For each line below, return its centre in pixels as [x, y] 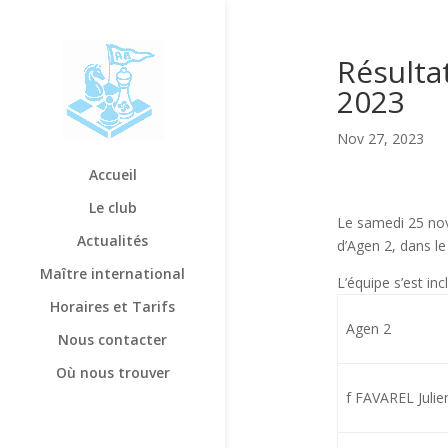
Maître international [112, 273]
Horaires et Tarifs [112, 306]
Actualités [112, 240]
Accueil [112, 174]
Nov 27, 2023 [380, 138]
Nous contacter [112, 339]
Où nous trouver [112, 372]
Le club [112, 207]
